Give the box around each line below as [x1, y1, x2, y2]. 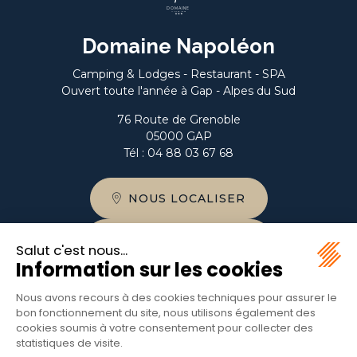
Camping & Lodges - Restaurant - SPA [72, 67, 285, 81]
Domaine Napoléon [82, 34, 275, 58]
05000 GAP [145, 129, 212, 143]
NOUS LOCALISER [127, 191, 245, 206]
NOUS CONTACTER [124, 233, 249, 247]
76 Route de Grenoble [116, 112, 241, 127]
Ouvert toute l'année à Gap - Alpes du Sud [61, 84, 296, 98]
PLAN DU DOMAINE [124, 274, 253, 288]
